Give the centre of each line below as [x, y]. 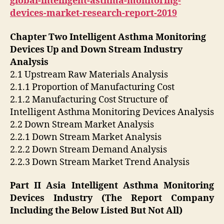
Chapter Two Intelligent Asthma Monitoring [108, 37]
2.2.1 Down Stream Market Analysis [86, 137]
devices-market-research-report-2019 [93, 13]
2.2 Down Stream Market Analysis [82, 124]
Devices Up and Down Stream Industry [96, 49]
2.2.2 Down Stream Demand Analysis [88, 149]
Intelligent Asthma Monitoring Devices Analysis [112, 112]
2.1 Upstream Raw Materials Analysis [89, 74]
